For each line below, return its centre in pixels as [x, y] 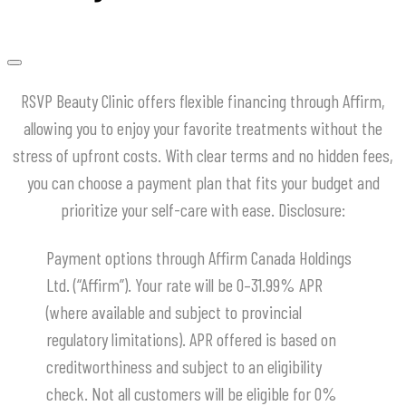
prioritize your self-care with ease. [168, 210]
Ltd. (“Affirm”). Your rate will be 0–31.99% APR [184, 285]
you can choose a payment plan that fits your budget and [203, 183]
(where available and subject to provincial [174, 312]
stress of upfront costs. [87, 155]
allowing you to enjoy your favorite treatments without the [203, 128]
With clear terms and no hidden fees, [279, 155]
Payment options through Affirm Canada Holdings [199, 258]
